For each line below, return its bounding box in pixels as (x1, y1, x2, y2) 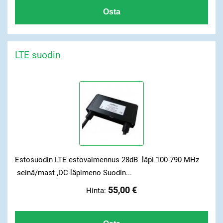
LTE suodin (14, 49, 60, 61)
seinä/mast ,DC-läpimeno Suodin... (14, 168, 132, 177)
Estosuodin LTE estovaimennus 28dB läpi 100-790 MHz (14, 155, 199, 164)
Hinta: (86, 186, 108, 195)
